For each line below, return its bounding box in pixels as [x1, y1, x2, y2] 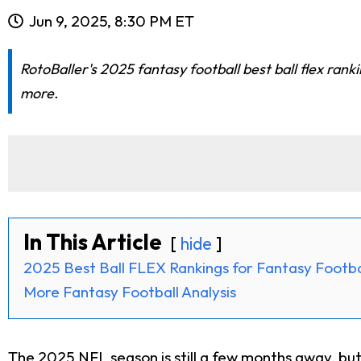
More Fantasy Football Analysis [23, 282, 236, 302]
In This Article [23, 228, 162, 256]
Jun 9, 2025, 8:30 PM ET [29, 11, 194, 31]
